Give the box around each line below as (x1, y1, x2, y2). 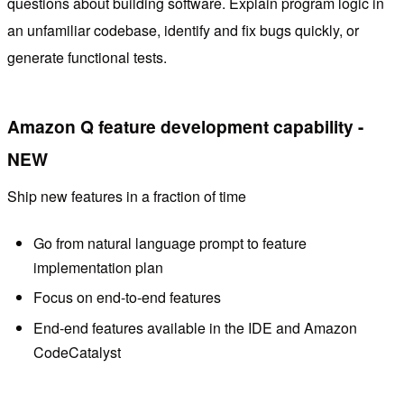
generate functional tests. (7, 46, 167, 68)
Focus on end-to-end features (32, 287, 221, 308)
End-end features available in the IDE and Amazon (32, 317, 357, 338)
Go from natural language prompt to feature (32, 232, 307, 253)
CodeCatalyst (32, 341, 121, 363)
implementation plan (32, 256, 163, 278)
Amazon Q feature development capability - (7, 113, 363, 139)
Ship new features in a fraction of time (7, 186, 246, 207)
